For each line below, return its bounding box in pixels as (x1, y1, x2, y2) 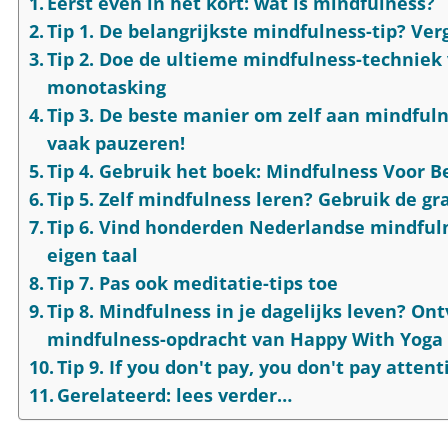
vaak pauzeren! (47, 130, 186, 155)
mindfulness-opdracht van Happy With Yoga (47, 326, 444, 351)
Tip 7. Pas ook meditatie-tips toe (47, 270, 339, 295)
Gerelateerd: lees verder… (57, 382, 293, 407)
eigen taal (47, 242, 139, 267)
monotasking (47, 74, 167, 99)
